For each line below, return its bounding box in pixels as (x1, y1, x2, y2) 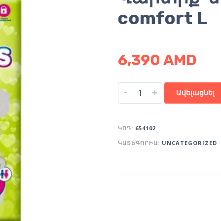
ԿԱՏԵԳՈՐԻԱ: (118, 139, 162, 147)
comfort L (118, 7, 207, 29)
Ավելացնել (176, 87, 215, 97)
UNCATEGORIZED (162, 139, 217, 147)
